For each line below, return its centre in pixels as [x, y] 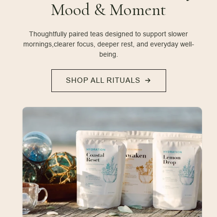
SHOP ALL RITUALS [103, 80]
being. [108, 54]
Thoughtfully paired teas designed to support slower [108, 34]
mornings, [38, 44]
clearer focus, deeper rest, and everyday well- [124, 44]
